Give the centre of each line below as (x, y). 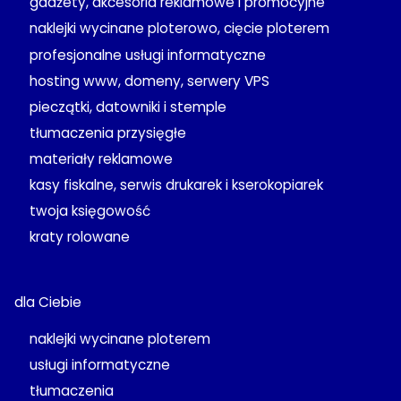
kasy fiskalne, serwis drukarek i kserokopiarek (176, 185)
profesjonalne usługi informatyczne (147, 55)
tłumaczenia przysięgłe (107, 132)
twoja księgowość (90, 211)
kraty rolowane (79, 237)
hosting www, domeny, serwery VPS (149, 81)
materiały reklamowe (101, 159)
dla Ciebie (48, 302)
